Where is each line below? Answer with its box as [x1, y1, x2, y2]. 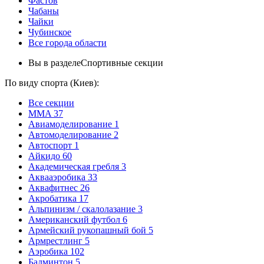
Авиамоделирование [28, 119, 112, 129]
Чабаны [28, 6, 59, 16]
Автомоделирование [28, 130, 111, 140]
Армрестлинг [28, 236, 82, 246]
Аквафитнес [28, 183, 78, 193]
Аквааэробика [28, 172, 85, 182]
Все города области [28, 38, 107, 48]
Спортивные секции [81, 58, 163, 68]
